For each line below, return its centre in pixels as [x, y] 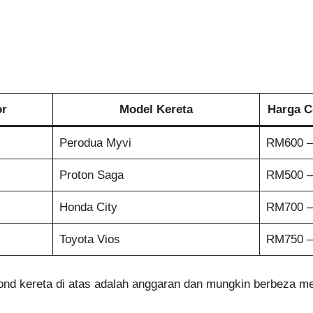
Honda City [88, 208]
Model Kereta [156, 110]
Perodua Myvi [95, 143]
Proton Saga [91, 175]
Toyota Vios [89, 240]
